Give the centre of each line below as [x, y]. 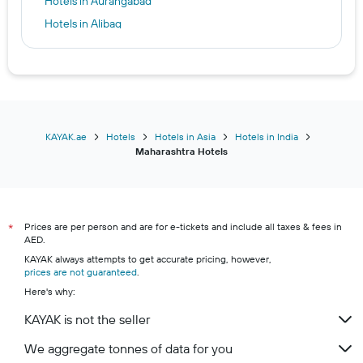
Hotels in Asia [185, 137]
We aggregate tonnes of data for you [128, 348]
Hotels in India [267, 137]
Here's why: [50, 291]
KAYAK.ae [66, 137]
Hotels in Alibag [83, 23]
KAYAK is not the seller [87, 319]
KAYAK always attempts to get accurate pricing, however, [148, 259]
